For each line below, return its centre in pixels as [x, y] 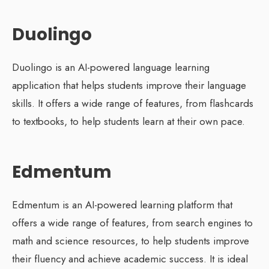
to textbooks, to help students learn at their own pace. [128, 121]
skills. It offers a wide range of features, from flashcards [133, 103]
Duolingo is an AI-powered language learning [111, 67]
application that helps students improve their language [129, 85]
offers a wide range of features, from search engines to [132, 222]
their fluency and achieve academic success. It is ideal [130, 258]
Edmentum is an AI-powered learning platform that [122, 204]
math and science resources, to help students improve [131, 240]
